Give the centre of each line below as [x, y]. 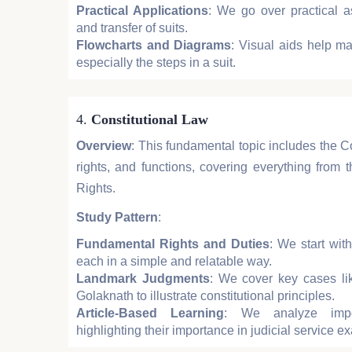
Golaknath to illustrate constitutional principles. [205, 296]
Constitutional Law [150, 120]
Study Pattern [117, 218]
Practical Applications [142, 11]
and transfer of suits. [132, 28]
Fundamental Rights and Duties [173, 244]
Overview [104, 146]
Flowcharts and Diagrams [154, 46]
